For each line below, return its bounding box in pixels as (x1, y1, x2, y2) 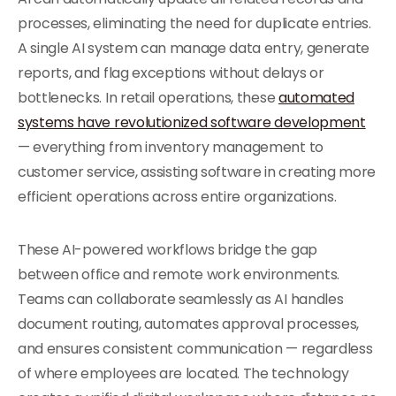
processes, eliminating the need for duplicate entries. (18, 13, 371, 34)
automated (278, 88, 355, 108)
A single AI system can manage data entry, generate (18, 38, 369, 58)
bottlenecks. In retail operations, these (18, 88, 278, 108)
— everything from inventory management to (18, 137, 324, 157)
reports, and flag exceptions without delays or (18, 63, 324, 83)
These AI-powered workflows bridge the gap (18, 240, 317, 260)
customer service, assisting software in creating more (18, 162, 377, 182)
